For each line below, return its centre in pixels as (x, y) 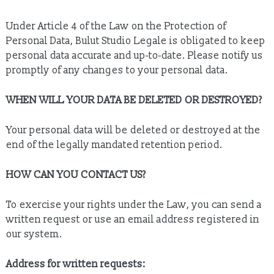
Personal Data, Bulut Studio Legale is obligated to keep (136, 41)
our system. (34, 234)
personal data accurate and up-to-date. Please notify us (135, 56)
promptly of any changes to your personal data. (117, 70)
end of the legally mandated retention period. (114, 145)
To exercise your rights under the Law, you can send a (134, 205)
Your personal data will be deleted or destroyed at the (133, 130)
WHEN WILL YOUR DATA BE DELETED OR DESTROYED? (134, 100)
